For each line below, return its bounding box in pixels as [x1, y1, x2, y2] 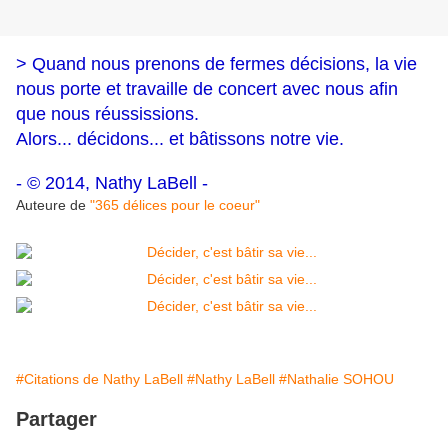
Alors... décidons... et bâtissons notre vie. [16, 129, 344, 150]
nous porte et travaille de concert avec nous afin [16, 79, 398, 100]
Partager [16, 408, 97, 431]
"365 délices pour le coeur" [90, 197, 260, 214]
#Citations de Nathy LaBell [16, 371, 183, 388]
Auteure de [16, 197, 90, 214]
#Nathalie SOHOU [279, 371, 394, 388]
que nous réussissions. [16, 104, 204, 125]
